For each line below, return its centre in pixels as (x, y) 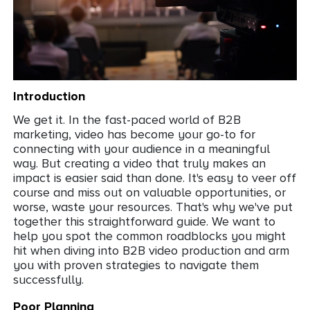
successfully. (48, 279)
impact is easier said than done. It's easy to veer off (155, 177)
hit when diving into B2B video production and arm (151, 250)
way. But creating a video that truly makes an (139, 163)
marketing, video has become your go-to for (134, 134)
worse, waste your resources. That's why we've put (153, 207)
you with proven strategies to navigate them (136, 265)
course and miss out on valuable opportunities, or (149, 192)
